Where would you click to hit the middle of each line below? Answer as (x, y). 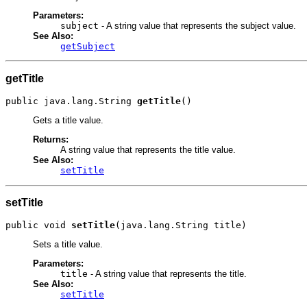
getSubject (88, 47)
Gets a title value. (68, 120)
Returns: (51, 140)
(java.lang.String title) (181, 225)
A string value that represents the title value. (148, 150)
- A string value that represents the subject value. (197, 26)
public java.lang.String (71, 101)
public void (38, 225)
